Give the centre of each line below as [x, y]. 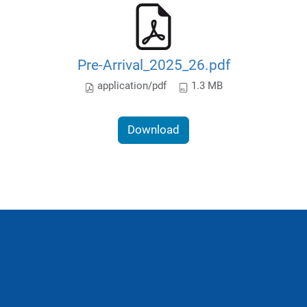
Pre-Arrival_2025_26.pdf [153, 64]
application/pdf [131, 86]
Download [153, 130]
